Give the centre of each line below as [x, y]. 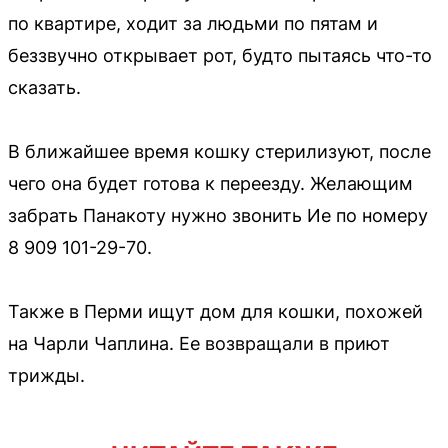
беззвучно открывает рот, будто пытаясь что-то [220, 55]
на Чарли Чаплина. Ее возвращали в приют [199, 343]
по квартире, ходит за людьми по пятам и [193, 23]
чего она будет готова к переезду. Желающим [210, 183]
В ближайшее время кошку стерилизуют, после [219, 151]
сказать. [44, 87]
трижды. [46, 375]
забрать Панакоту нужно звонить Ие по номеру [218, 215]
